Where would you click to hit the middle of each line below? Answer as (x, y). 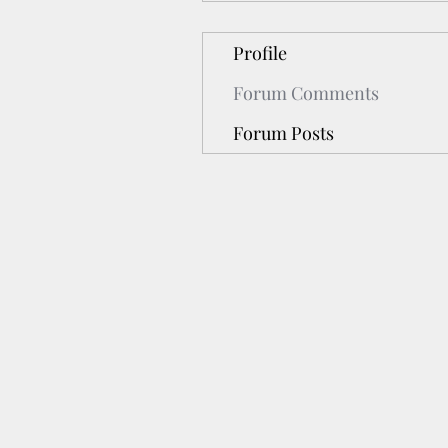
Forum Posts (283, 133)
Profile (260, 53)
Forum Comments (306, 93)
